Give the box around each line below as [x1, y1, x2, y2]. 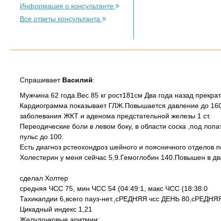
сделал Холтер [20, 174, 68, 182]
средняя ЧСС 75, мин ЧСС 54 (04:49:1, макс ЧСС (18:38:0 [20, 184, 208, 192]
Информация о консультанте [20, 2, 115, 10]
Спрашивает [20, 76, 62, 84]
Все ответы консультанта [20, 15, 102, 23]
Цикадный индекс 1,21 [20, 205, 92, 213]
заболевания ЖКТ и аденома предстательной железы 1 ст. [20, 112, 211, 120]
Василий [62, 76, 93, 84]
